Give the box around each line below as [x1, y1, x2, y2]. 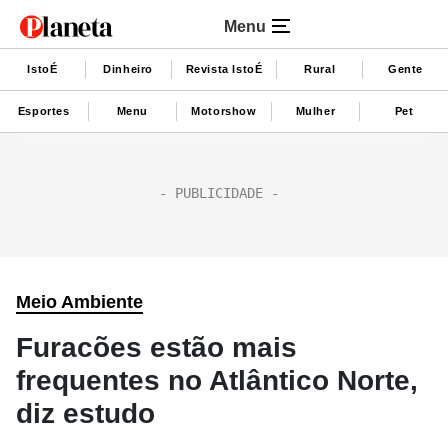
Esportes [17, 104, 70, 117]
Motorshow [191, 104, 257, 117]
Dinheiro [103, 62, 154, 75]
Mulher [295, 104, 336, 117]
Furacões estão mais [16, 332, 297, 363]
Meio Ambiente [16, 292, 143, 312]
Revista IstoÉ [185, 62, 263, 75]
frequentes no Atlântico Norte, [16, 365, 418, 396]
